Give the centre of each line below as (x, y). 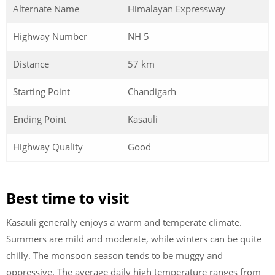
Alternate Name (46, 8)
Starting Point (41, 91)
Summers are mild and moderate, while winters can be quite (134, 239)
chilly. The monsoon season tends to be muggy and (114, 255)
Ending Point (40, 119)
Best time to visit (68, 198)
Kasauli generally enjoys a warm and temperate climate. (124, 222)
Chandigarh (152, 91)
